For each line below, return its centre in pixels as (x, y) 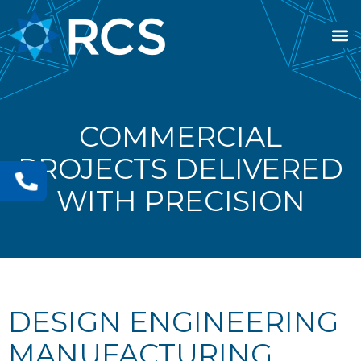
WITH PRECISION (180, 201)
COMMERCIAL (180, 137)
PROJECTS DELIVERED (180, 169)
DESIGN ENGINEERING (173, 322)
